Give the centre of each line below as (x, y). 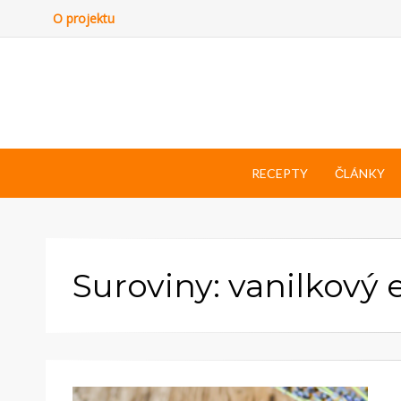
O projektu (84, 18)
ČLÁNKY (359, 173)
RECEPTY (279, 173)
